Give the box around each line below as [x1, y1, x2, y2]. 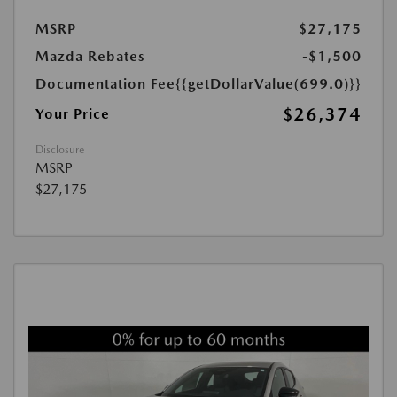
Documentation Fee [35, 75, 175, 93]
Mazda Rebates [35, 48, 145, 66]
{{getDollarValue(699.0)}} [175, 75, 362, 93]
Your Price [35, 105, 110, 123]
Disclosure [35, 144, 84, 157]
